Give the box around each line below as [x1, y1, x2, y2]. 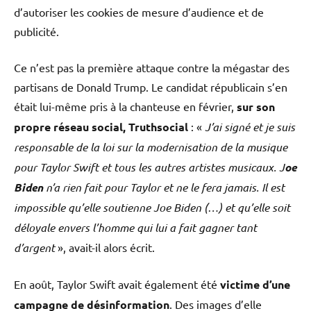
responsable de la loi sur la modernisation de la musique [14, 139, 287, 154]
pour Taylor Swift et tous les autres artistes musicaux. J [14, 159, 285, 174]
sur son [237, 99, 275, 114]
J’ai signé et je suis [205, 119, 295, 134]
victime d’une [220, 276, 290, 292]
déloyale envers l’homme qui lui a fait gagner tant [14, 219, 257, 235]
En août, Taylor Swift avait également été [14, 276, 220, 291]
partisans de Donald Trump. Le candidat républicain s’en [14, 79, 287, 94]
